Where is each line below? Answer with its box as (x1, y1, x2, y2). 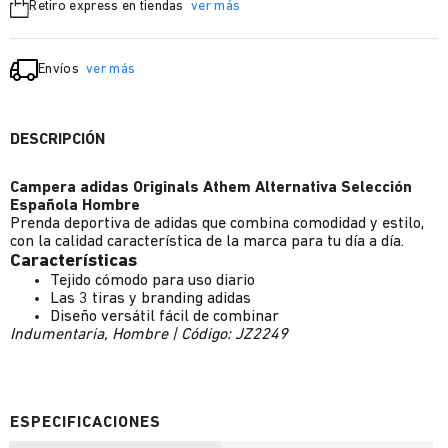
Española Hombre (10, 198, 140, 214)
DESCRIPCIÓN (10, 132, 105, 148)
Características (10, 252, 137, 271)
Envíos (38, 62, 83, 77)
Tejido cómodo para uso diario (50, 273, 255, 289)
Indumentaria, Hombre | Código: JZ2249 (10, 327, 288, 343)
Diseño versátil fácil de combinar (50, 309, 279, 325)
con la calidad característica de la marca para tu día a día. (10, 234, 404, 250)
